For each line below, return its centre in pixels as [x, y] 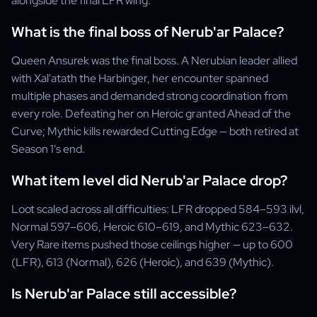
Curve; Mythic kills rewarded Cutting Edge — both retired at [155, 131]
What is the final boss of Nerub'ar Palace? [148, 32]
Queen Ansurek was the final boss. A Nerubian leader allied [154, 60]
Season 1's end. [48, 149]
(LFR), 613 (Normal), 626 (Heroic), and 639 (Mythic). [143, 262]
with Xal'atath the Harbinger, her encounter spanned [140, 78]
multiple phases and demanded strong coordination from [150, 96]
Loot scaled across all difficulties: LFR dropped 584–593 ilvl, [158, 209]
